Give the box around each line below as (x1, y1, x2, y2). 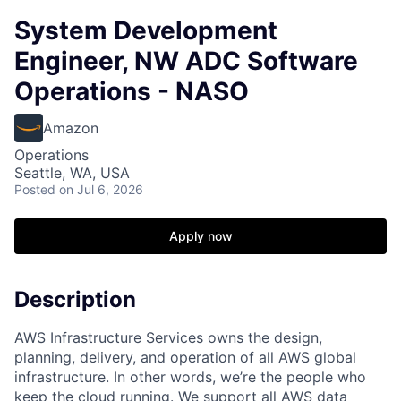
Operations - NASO (14, 76, 249, 107)
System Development (14, 15, 277, 46)
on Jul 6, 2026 (59, 182, 143, 197)
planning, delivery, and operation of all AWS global (14, 347, 356, 366)
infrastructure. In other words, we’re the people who (14, 367, 366, 386)
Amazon (43, 119, 98, 137)
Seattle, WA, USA (14, 164, 130, 182)
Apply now (168, 228, 233, 243)
